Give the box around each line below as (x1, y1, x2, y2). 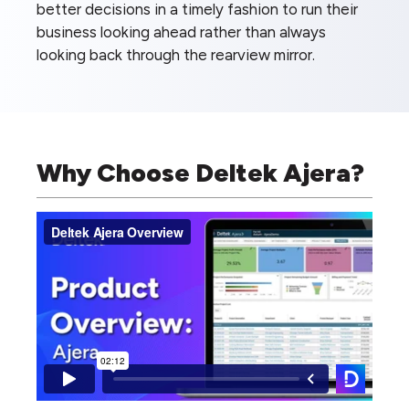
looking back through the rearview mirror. (37, 45, 315, 64)
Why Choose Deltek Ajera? (37, 156, 364, 188)
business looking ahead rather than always (37, 22, 326, 41)
